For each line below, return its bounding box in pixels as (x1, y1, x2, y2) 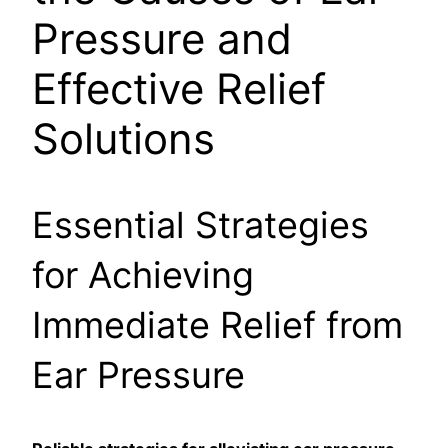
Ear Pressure (32, 353, 245, 398)
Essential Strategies (32, 203, 369, 248)
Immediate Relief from (32, 303, 403, 348)
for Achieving (32, 253, 254, 298)
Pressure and (32, 13, 292, 65)
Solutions (32, 113, 215, 165)
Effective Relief (32, 63, 326, 115)
